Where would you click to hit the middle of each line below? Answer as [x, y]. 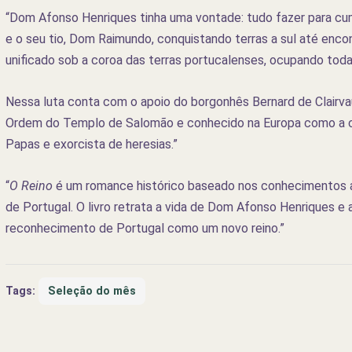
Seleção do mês [92, 291]
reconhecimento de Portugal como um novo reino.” [145, 228]
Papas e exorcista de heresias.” [91, 144]
